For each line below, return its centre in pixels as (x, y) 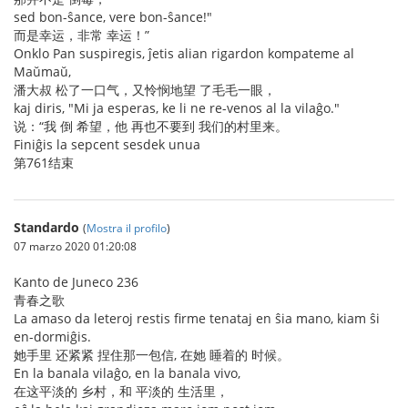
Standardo (46, 227)
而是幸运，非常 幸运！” (82, 35)
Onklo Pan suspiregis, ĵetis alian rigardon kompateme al (184, 53)
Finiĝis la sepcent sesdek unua (107, 144)
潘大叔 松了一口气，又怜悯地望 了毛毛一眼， (145, 90)
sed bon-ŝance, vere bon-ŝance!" (113, 17)
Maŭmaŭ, (42, 71)
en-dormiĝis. (52, 337)
